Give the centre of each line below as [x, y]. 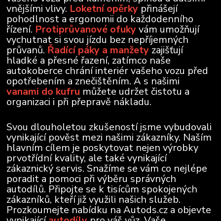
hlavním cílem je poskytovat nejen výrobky [103, 148]
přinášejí [158, 9]
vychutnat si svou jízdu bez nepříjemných [98, 40]
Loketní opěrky [104, 9]
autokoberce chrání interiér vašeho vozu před [108, 71]
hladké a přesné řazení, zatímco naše [89, 61]
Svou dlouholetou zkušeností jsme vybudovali [109, 127]
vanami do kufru [43, 92]
